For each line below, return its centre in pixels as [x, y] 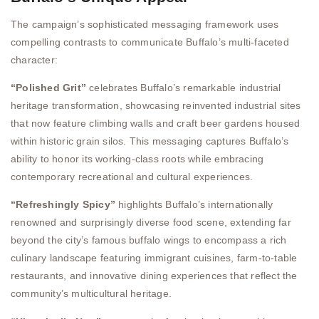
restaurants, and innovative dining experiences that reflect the [154, 276]
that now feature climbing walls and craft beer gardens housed [156, 124]
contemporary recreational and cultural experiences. [132, 177]
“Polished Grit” [48, 88]
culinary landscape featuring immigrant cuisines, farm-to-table [154, 258]
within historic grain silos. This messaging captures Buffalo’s [150, 141]
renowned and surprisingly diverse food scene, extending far [151, 223]
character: [34, 59]
